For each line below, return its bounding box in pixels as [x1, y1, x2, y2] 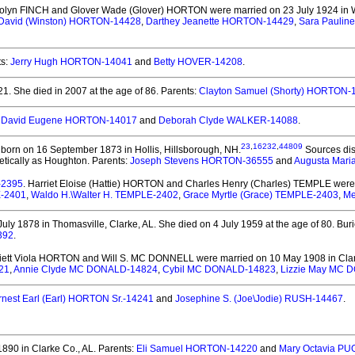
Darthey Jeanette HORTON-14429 [146, 16, 294, 27]
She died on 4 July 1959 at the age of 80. [156, 219, 334, 230]
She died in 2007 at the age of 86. [11, 86, 158, 97]
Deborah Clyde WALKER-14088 [158, 115, 298, 126]
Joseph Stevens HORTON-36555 [130, 155, 273, 166]
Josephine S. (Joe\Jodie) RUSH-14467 [175, 293, 343, 304]
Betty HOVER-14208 [154, 56, 242, 67]
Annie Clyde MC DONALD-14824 [13, 264, 158, 275]
